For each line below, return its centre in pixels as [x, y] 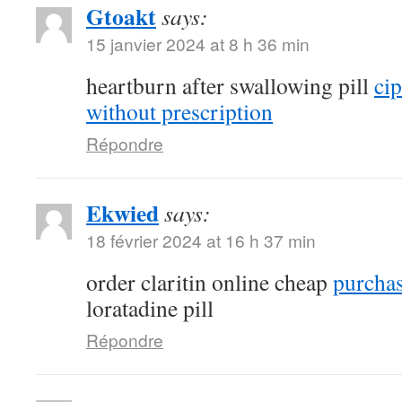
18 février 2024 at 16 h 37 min [201, 240]
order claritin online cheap [210, 282]
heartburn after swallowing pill [230, 85]
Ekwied [122, 213]
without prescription [179, 111]
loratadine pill [150, 308]
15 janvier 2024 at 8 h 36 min [198, 44]
